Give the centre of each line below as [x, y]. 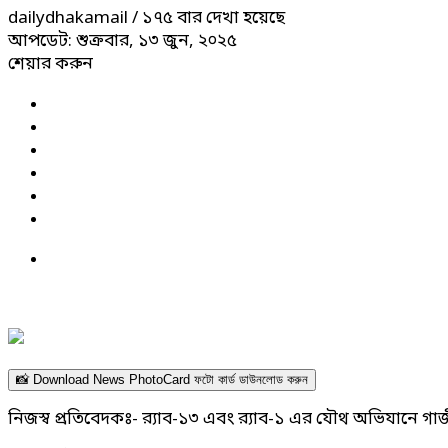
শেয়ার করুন [50, 64]
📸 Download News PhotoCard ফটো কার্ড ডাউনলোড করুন [162, 379]
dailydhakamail [70, 18]
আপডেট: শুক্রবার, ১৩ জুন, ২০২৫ [122, 41]
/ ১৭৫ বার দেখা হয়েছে [208, 18]
